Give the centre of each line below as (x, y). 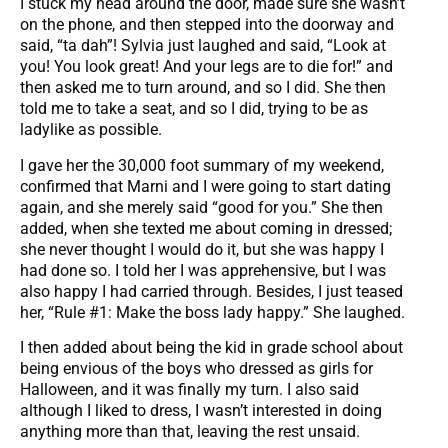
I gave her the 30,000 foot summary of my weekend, (202, 165)
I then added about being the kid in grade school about (211, 347)
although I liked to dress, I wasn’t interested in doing (201, 410)
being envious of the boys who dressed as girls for (196, 368)
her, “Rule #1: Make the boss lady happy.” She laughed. (212, 312)
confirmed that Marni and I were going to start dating (205, 186)
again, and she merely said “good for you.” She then (201, 207)
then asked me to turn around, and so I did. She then (203, 88)
